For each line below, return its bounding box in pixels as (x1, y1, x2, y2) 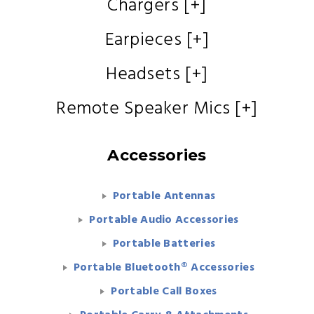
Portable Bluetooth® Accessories (74, 259, 254, 277)
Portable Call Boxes (111, 282, 217, 301)
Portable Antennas (112, 187, 216, 205)
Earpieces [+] (104, 26, 210, 55)
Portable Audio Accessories (89, 211, 239, 229)
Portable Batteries (112, 235, 216, 253)
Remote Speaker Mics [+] (56, 95, 258, 123)
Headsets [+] (106, 60, 208, 89)
